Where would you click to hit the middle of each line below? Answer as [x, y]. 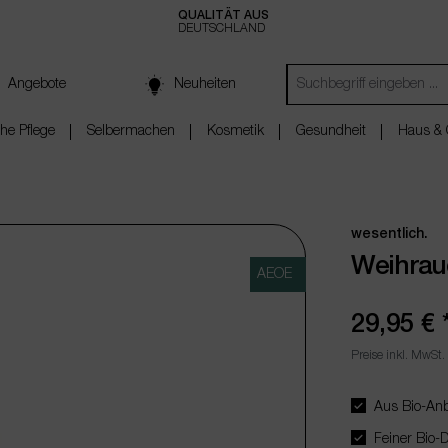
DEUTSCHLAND [221, 28]
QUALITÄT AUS [223, 15]
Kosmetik [235, 131]
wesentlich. [389, 234]
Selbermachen [131, 131]
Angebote [36, 84]
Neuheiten [204, 84]
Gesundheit [331, 131]
